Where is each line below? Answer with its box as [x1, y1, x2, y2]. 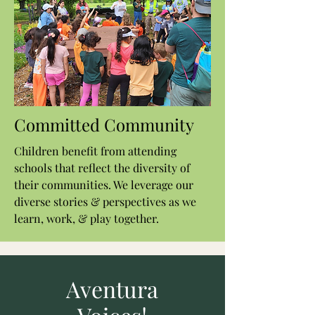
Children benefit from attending [14, 143, 176, 158]
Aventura [66, 274, 158, 304]
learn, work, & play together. [14, 211, 159, 226]
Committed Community [14, 113, 194, 136]
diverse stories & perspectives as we [14, 194, 196, 209]
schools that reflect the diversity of [14, 160, 190, 175]
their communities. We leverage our [14, 177, 193, 192]
